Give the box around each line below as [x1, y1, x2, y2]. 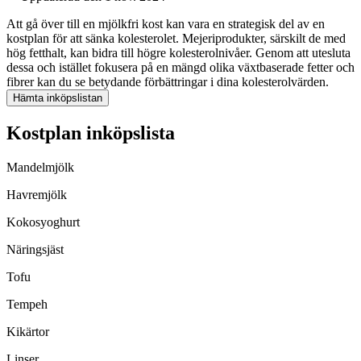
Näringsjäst [6, 243, 64, 257]
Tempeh [6, 297, 48, 312]
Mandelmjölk [6, 160, 74, 175]
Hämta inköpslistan [13, 92, 102, 105]
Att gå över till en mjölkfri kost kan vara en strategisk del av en [6, 17, 325, 31]
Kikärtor [6, 325, 49, 339]
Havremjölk [6, 188, 67, 202]
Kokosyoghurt [6, 215, 80, 230]
